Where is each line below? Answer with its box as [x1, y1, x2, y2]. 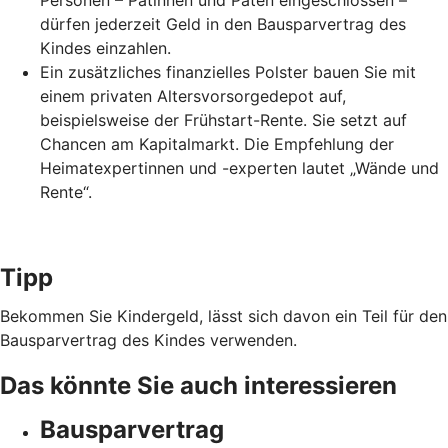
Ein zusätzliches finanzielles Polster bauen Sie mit [40, 62, 416, 83]
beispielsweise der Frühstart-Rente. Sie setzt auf [40, 110, 407, 131]
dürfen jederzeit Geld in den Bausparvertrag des [40, 14, 406, 35]
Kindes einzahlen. [40, 38, 171, 59]
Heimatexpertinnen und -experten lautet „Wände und [40, 158, 439, 179]
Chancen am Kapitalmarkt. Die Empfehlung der [40, 134, 394, 155]
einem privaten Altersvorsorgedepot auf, [40, 86, 346, 107]
